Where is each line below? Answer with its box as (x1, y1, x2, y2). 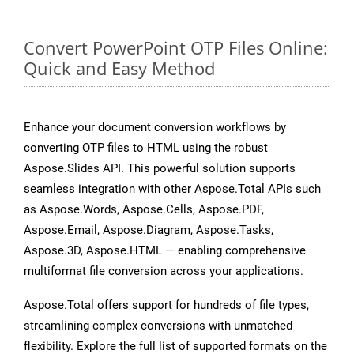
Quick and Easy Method (24, 56, 215, 81)
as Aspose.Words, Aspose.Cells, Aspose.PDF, (24, 202, 264, 217)
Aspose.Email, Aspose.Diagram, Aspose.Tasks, (24, 223, 273, 238)
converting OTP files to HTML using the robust (24, 141, 268, 156)
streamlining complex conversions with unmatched (24, 318, 292, 333)
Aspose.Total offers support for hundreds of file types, (24, 298, 309, 313)
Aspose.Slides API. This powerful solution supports (24, 161, 296, 176)
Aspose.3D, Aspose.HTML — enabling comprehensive (24, 243, 306, 258)
